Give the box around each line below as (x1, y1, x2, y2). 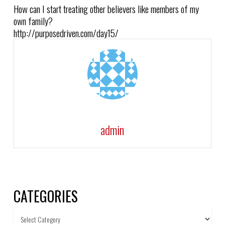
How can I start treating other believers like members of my (13, 2, 199, 16)
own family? (13, 14, 53, 28)
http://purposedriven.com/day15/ (13, 26, 119, 40)
